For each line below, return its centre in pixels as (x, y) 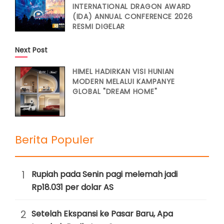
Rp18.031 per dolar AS (72, 187)
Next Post (31, 50)
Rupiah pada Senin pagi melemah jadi (104, 174)
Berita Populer (54, 140)
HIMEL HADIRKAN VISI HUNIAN (123, 71)
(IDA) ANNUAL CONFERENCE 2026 (133, 16)
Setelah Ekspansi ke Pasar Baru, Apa (102, 214)
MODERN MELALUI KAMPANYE (124, 81)
